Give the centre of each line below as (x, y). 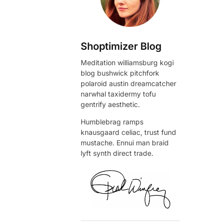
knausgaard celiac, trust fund (129, 132)
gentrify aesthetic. (111, 105)
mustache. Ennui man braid (125, 143)
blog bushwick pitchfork (120, 73)
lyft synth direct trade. (117, 153)
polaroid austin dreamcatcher (129, 84)
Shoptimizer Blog (121, 47)
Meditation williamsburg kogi (127, 63)
